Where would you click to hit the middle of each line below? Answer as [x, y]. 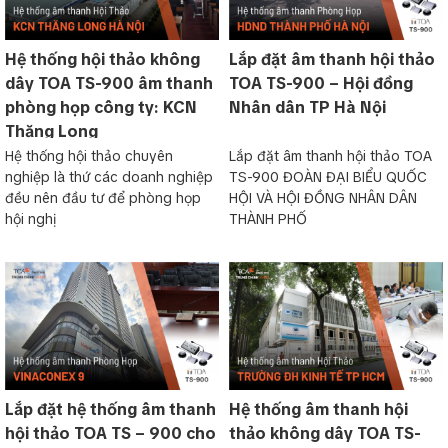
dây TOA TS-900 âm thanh [109, 83]
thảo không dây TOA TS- [325, 434]
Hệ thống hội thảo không [102, 59]
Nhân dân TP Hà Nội [307, 107]
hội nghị [30, 218]
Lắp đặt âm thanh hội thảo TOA [330, 155]
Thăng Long [51, 131]
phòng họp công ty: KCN [101, 107]
